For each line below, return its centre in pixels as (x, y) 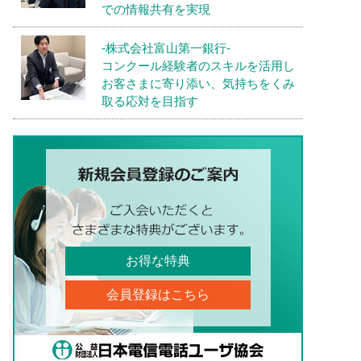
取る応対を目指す (150, 101)
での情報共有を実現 (156, 9)
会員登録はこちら (158, 295)
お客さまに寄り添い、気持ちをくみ (198, 83)
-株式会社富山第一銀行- (166, 48)
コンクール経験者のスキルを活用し (198, 66)
